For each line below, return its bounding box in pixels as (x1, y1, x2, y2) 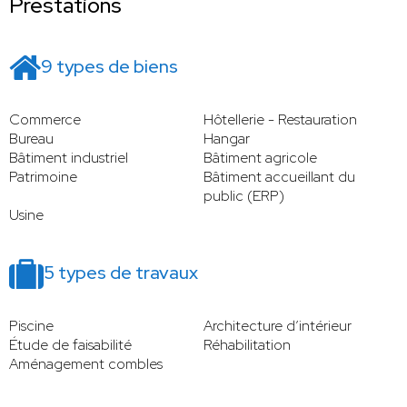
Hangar (203, 129, 250, 149)
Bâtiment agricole (203, 148, 317, 168)
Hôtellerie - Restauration (203, 110, 357, 130)
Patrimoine (9, 167, 77, 187)
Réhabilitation (203, 335, 291, 355)
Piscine (9, 316, 54, 336)
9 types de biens (41, 55, 178, 79)
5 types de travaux (44, 261, 198, 285)
